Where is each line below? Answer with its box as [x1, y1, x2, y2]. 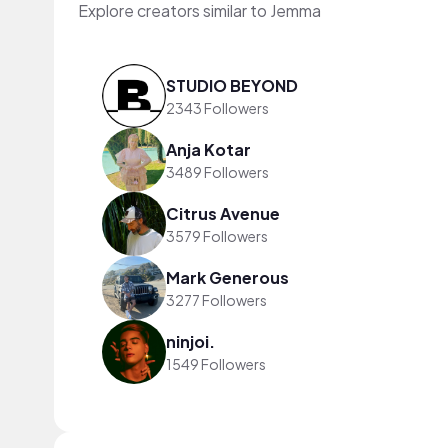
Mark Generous [166, 266, 289, 288]
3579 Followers [166, 226, 268, 245]
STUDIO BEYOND [166, 74, 298, 96]
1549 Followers [166, 354, 266, 373]
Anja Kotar [166, 138, 251, 160]
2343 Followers [166, 98, 269, 117]
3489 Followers [166, 162, 269, 181]
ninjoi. [166, 330, 215, 352]
